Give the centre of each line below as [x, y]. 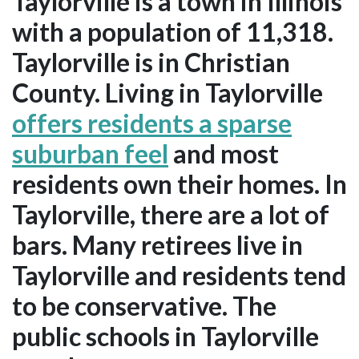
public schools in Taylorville [165, 336]
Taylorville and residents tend [179, 275]
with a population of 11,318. [173, 31]
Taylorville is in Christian [151, 62]
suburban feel [90, 153]
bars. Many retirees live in [157, 244]
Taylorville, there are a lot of [171, 214]
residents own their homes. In [179, 184]
